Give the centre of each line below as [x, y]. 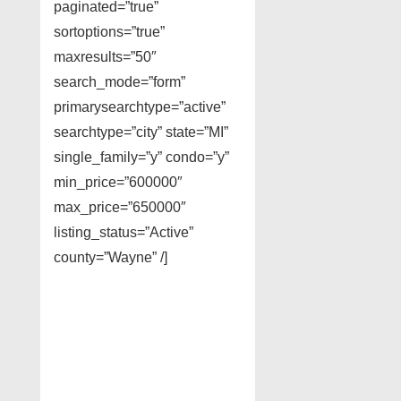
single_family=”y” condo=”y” [141, 158]
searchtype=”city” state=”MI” [141, 132]
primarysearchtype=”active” [140, 107]
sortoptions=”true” [109, 32]
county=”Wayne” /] [111, 258]
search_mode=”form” [119, 82]
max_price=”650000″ [120, 208]
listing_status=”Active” [124, 233]
